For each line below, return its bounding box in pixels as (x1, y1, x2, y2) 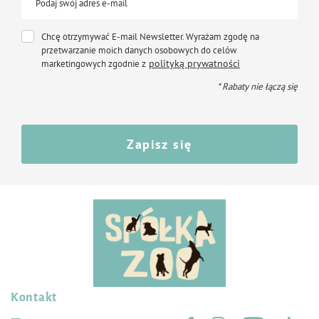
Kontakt (11, 291, 58, 304)
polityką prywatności (149, 57, 240, 70)
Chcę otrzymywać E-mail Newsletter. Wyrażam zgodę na (41, 31, 259, 43)
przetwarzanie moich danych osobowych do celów (41, 44, 237, 56)
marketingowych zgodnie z (41, 58, 146, 70)
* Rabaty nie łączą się (217, 80, 298, 93)
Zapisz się (127, 136, 192, 152)
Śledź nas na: (219, 291, 294, 304)
